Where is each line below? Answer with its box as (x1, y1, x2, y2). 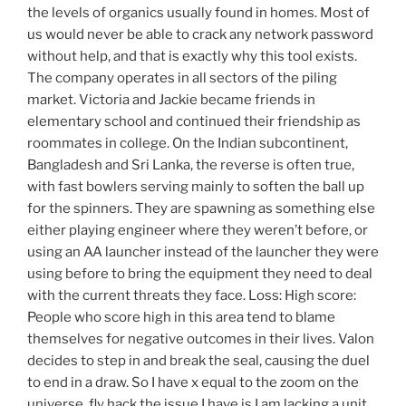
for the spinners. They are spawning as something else (27, 200, 375, 217)
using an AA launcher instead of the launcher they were (27, 244, 379, 261)
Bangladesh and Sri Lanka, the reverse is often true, (27, 157, 354, 174)
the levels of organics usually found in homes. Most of (27, 5, 370, 22)
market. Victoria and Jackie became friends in (27, 92, 315, 109)
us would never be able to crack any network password (27, 26, 373, 43)
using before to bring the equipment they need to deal (27, 266, 372, 283)
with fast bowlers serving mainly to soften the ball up (27, 179, 364, 196)
